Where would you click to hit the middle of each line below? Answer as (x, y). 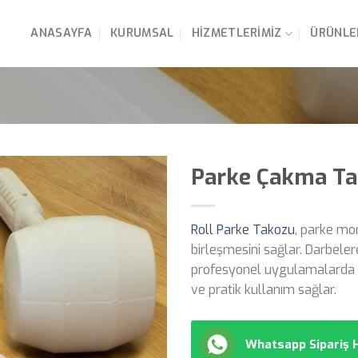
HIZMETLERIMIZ (237, 33)
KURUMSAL (142, 33)
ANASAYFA (62, 33)
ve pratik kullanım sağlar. (264, 290)
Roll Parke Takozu (243, 230)
